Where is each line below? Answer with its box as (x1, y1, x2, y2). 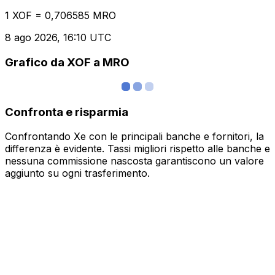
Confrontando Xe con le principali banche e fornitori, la (5, 130, 264, 143)
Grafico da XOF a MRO (5, 55, 130, 70)
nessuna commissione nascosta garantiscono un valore (5, 155, 264, 168)
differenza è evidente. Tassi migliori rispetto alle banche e (5, 142, 270, 155)
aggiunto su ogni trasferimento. (5, 167, 150, 180)
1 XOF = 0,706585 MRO (5, 9, 116, 22)
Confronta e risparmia (5, 104, 128, 119)
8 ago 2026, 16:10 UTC (5, 31, 111, 44)
